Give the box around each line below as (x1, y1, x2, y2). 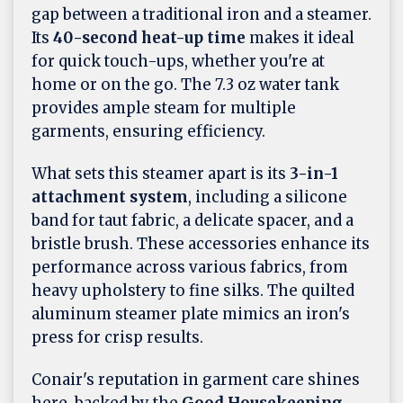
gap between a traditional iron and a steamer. (31, 4, 372, 25)
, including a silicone (188, 187, 347, 208)
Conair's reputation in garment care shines (31, 370, 360, 390)
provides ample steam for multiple (31, 98, 296, 119)
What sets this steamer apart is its (31, 164, 290, 184)
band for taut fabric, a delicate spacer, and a (31, 210, 354, 231)
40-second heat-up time (53, 28, 246, 49)
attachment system (31, 187, 188, 208)
